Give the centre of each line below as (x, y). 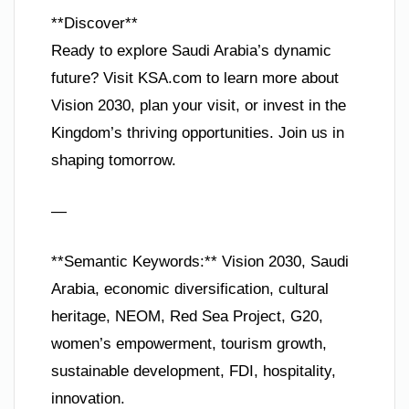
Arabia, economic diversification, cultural (190, 289)
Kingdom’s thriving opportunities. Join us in (198, 133)
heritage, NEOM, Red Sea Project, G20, (187, 317)
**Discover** (94, 24)
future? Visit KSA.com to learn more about (195, 79)
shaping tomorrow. (114, 161)
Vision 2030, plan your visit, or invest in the (199, 106)
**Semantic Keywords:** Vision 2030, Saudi (200, 262)
